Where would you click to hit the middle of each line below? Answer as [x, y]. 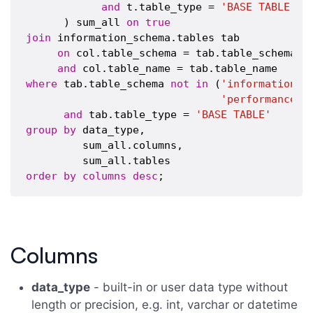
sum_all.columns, [105, 146]
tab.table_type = [139, 115]
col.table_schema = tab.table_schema [183, 53]
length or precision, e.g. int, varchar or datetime [165, 304]
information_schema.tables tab [146, 38]
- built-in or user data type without [189, 287]
